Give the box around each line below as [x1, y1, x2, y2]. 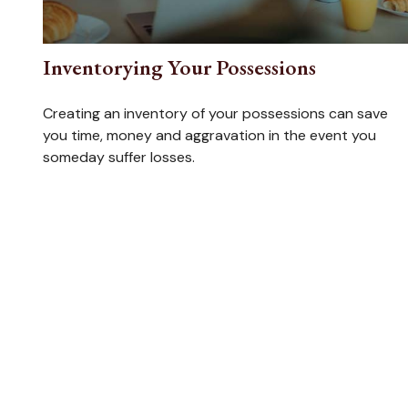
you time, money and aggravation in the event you [42, 126, 376, 146]
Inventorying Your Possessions [42, 53, 316, 82]
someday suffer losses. [42, 148, 195, 168]
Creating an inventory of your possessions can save [42, 104, 388, 124]
